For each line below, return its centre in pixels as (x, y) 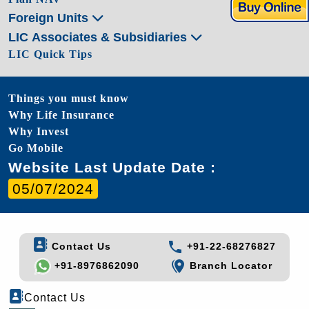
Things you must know (69, 98)
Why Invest (39, 131)
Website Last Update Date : (112, 167)
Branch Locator (230, 266)
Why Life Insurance (61, 114)
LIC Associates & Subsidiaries (99, 37)
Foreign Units (50, 18)
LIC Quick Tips (50, 54)
